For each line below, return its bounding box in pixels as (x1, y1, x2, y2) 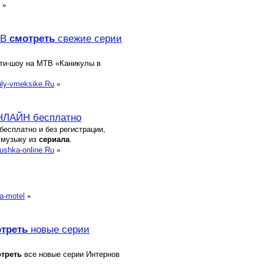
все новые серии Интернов (22, 250, 120, 259)
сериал (39, 135, 65, 144)
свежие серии (55, 32, 122, 44)
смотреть (9, 32, 55, 44)
